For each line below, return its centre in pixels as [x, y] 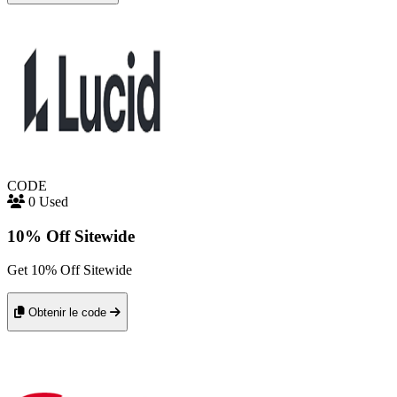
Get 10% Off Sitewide [70, 270]
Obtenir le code [67, 312]
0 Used [48, 201]
